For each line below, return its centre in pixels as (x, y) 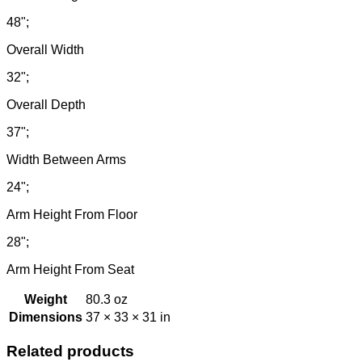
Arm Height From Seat (70, 269)
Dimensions (46, 317)
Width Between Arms (66, 159)
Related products (70, 351)
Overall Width (45, 49)
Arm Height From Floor (72, 214)
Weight (46, 299)
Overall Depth (46, 104)
